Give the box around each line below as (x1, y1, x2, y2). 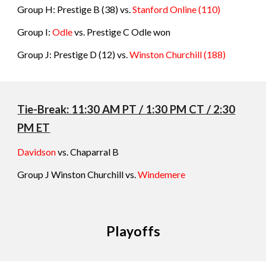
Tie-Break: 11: (17, 103, 87, 116)
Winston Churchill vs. (51, 169, 138, 180)
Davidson (17, 146, 56, 157)
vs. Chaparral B (56, 146, 119, 157)
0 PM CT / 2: (161, 103, 223, 116)
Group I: (17, 26, 53, 37)
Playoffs (106, 223, 160, 239)
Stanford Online (132, 4, 199, 15)
